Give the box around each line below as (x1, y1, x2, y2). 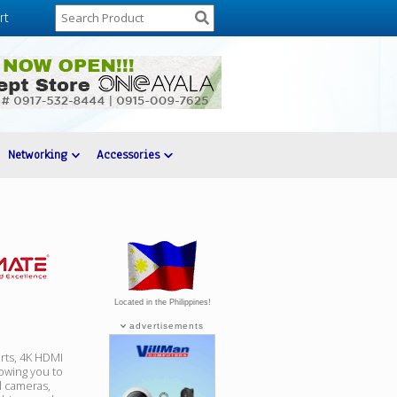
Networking (7, 146, 72, 164)
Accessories (97, 146, 165, 164)
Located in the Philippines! (113, 296, 211, 307)
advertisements (126, 320, 205, 331)
